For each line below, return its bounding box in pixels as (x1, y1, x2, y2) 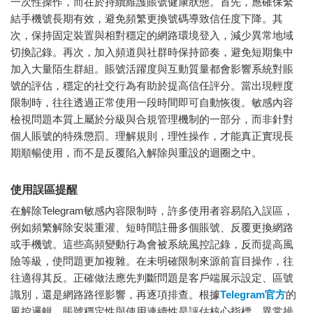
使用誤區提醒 (10, 184, 78, 196)
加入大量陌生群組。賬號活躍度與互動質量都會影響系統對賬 (10, 63, 293, 75)
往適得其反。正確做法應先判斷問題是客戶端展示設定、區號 (10, 272, 293, 284)
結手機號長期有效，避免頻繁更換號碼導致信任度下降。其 (10, 13, 283, 25)
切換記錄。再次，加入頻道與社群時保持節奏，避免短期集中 (10, 46, 293, 59)
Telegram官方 (220, 289, 286, 301)
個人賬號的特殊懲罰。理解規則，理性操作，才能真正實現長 (10, 130, 293, 143)
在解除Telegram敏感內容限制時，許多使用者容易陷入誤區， (10, 205, 293, 217)
